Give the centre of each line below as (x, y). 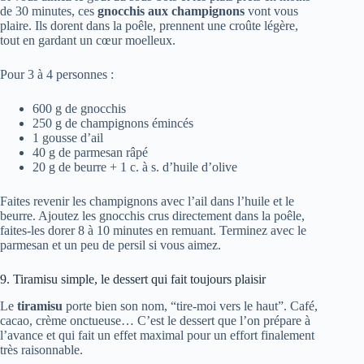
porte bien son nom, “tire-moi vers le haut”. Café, (190, 306)
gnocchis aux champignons (171, 11)
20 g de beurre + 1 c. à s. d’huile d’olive (135, 167)
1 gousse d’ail (68, 138)
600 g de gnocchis (79, 109)
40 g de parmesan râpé (90, 153)
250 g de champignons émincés (113, 123)
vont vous (271, 11)
